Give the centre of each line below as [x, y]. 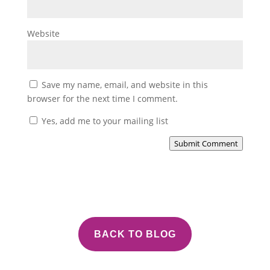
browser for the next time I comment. [102, 99]
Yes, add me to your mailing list [103, 121]
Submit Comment [206, 144]
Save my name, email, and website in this [124, 85]
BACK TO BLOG [135, 234]
